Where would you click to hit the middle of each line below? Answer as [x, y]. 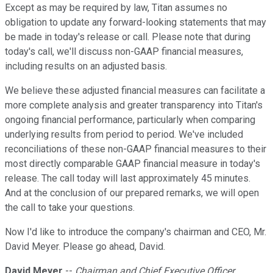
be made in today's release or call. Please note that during [128, 37]
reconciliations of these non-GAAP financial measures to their [136, 149]
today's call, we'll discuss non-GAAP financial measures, [124, 52]
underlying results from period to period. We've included [124, 135]
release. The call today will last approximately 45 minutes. [128, 179]
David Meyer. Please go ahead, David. [85, 247]
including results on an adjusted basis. [86, 66]
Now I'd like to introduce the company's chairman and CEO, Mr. [136, 232]
